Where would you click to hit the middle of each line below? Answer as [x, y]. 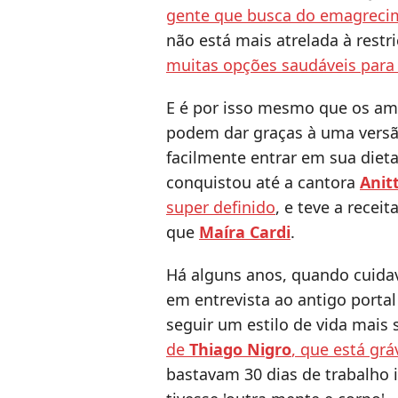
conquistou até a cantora [263, 183]
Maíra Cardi [245, 232]
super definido [221, 207]
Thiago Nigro [240, 350]
